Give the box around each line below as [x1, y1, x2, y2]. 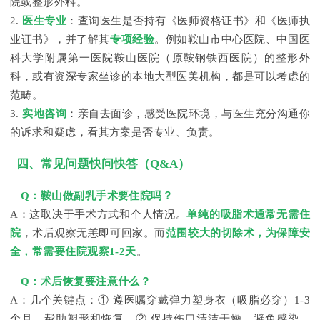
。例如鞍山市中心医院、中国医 [154, 33, 310, 45]
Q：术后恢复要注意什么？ [21, 276, 151, 288]
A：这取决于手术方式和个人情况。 [10, 209, 187, 221]
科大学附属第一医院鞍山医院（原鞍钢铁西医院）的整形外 [10, 51, 310, 64]
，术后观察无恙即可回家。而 [21, 227, 166, 239]
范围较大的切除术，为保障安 [165, 227, 310, 239]
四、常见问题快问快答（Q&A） [16, 157, 190, 171]
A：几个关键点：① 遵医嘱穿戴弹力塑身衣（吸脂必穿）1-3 [10, 294, 310, 306]
